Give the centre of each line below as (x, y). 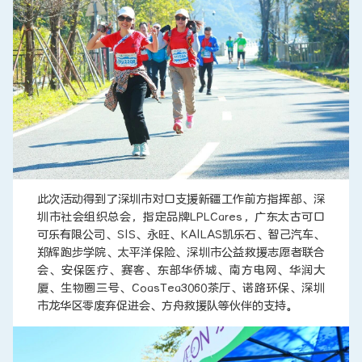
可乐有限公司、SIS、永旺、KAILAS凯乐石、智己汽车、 (181, 235)
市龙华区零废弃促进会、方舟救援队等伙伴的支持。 (167, 306)
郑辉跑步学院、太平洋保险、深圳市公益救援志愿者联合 (181, 253)
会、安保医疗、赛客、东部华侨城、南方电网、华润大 (181, 271)
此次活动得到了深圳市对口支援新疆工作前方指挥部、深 (181, 200)
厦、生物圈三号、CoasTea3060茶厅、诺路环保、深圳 (181, 288)
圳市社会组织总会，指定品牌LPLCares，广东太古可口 (181, 217)
